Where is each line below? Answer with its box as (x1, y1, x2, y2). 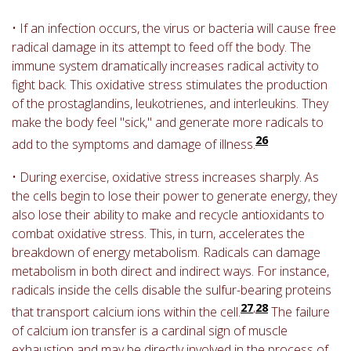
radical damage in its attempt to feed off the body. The (12, 38, 311, 56)
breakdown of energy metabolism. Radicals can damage (12, 243, 320, 261)
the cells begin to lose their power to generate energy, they (12, 186, 337, 204)
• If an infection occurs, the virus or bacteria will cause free (12, 19, 336, 37)
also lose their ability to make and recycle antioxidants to (12, 205, 324, 223)
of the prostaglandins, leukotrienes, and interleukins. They (12, 94, 328, 112)
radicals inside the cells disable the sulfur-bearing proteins (12, 280, 331, 299)
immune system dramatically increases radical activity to (12, 56, 319, 74)
